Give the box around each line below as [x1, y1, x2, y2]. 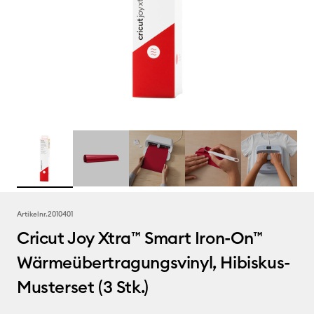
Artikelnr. [17, 210, 48, 219]
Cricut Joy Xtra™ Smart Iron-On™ [17, 227, 263, 248]
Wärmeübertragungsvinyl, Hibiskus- [17, 252, 290, 273]
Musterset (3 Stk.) [17, 276, 149, 297]
